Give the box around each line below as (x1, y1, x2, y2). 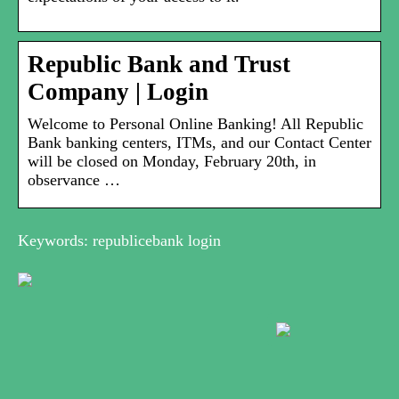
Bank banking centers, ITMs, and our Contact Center (28, 134, 371, 152)
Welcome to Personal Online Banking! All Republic (28, 115, 363, 134)
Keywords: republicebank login (18, 232, 221, 250)
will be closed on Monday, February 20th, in (28, 152, 316, 171)
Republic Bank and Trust (28, 51, 290, 78)
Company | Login (28, 78, 208, 106)
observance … (28, 171, 120, 190)
